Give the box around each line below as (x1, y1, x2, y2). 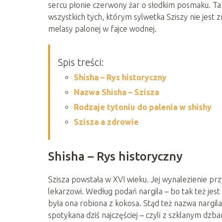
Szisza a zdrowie (74, 117, 139, 126)
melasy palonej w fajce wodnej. (48, 24, 157, 33)
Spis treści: (58, 56, 104, 68)
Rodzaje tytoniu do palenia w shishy (74, 102, 212, 111)
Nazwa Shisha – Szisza (74, 87, 159, 97)
